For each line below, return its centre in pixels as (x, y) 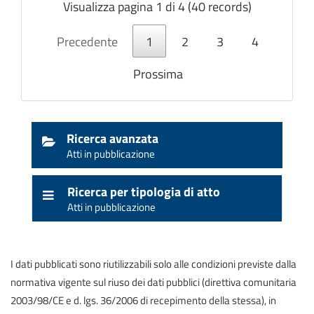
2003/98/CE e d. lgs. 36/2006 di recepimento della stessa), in (143, 300)
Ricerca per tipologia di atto (144, 191)
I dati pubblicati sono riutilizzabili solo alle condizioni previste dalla (153, 263)
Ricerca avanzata (112, 138)
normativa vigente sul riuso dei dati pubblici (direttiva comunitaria (153, 281)
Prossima (158, 73)
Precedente (87, 41)
